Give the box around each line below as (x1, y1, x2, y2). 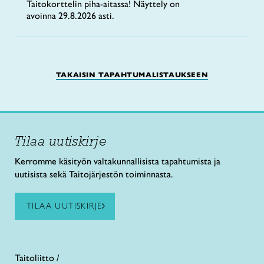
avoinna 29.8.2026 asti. (27, 9, 117, 21)
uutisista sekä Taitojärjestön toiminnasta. (15, 168, 173, 180)
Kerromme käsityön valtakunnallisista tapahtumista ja (15, 155, 220, 167)
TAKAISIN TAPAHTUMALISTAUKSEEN (55, 70, 209, 79)
